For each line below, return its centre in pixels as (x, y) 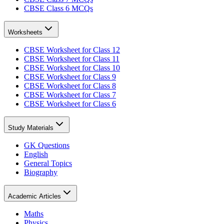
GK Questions (47, 145)
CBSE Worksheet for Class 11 (72, 58)
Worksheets (25, 32)
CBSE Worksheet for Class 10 (72, 67)
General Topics (48, 163)
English (36, 154)
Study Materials (31, 127)
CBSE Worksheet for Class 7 (70, 94)
